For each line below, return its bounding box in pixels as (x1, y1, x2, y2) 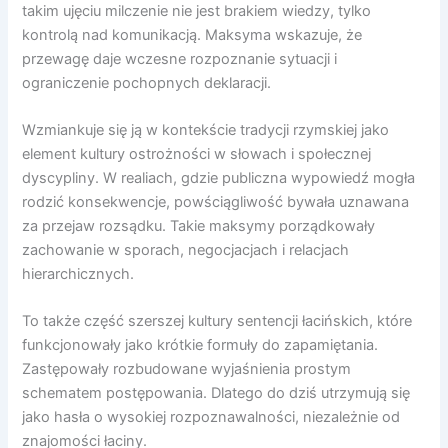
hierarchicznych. (22, 264, 135, 283)
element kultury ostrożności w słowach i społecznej (22, 144, 372, 163)
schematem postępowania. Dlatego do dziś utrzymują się (22, 384, 411, 403)
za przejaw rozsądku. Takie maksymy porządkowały (22, 216, 376, 235)
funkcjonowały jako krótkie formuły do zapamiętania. (22, 336, 379, 355)
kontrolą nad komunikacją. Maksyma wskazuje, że (22, 25, 363, 44)
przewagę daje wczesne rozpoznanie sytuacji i (22, 49, 338, 68)
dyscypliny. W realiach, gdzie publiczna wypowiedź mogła (22, 168, 416, 187)
